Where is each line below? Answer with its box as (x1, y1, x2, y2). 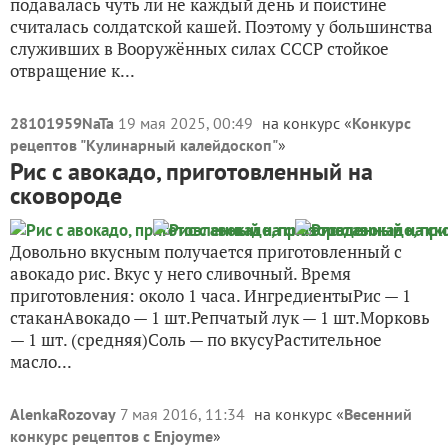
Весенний (344, 404, 412, 424)
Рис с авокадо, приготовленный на (10, 156, 373, 187)
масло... (10, 350, 72, 373)
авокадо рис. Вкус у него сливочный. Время (10, 262, 351, 285)
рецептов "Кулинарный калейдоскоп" (10, 135, 278, 155)
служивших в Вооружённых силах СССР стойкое (10, 37, 389, 60)
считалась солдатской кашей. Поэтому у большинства (10, 15, 433, 38)
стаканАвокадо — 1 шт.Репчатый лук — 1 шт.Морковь (10, 306, 430, 329)
